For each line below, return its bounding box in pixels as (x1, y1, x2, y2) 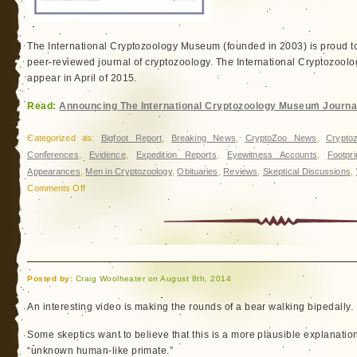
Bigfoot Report (101, 133, 163, 143)
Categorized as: (27, 133, 102, 143)
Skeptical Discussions (262, 167, 351, 176)
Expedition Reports (135, 150, 217, 159)
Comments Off (27, 183, 85, 193)
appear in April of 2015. (27, 73, 137, 84)
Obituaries (177, 167, 218, 176)
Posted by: (27, 274, 73, 283)
